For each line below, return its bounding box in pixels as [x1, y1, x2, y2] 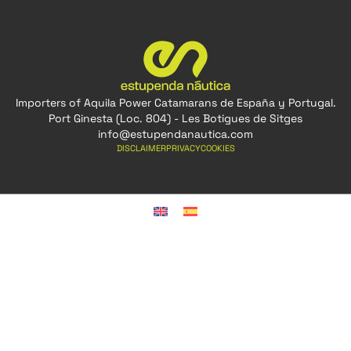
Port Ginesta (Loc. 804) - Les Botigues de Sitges [49, 110, 302, 125]
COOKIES [200, 142, 235, 154]
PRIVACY [165, 142, 201, 154]
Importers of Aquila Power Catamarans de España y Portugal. [15, 95, 336, 110]
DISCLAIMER [116, 142, 166, 154]
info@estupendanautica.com [98, 126, 253, 141]
